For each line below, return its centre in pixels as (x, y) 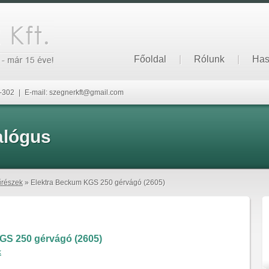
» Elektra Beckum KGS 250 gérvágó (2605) (94, 183)
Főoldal (150, 59)
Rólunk (209, 59)
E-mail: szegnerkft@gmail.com (73, 92)
